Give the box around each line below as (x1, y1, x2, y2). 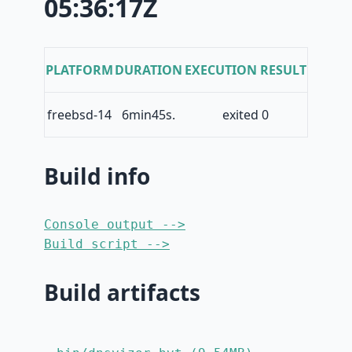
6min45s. (122, 106, 175, 124)
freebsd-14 (47, 106, 112, 124)
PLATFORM (46, 61, 113, 79)
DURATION (115, 61, 182, 79)
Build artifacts (44, 277, 200, 308)
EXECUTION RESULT (184, 61, 306, 79)
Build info (44, 161, 150, 192)
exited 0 (222, 106, 269, 124)
